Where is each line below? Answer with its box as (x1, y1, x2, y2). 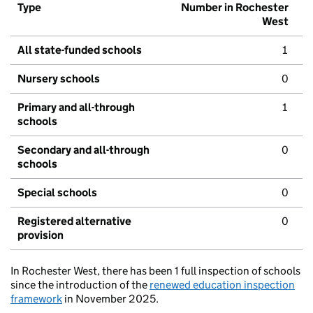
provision (17, 228, 64, 242)
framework (10, 292, 62, 306)
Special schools (17, 186, 97, 200)
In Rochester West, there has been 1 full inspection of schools (10, 264, 300, 278)
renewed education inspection (150, 278, 295, 292)
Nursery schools (17, 72, 100, 86)
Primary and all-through (17, 101, 135, 115)
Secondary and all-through (17, 143, 150, 157)
